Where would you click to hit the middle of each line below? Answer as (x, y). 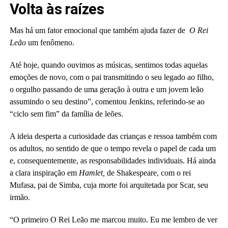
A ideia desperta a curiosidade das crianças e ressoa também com (113, 136)
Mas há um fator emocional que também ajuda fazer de (99, 30)
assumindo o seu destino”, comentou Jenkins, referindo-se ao (107, 102)
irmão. (20, 197)
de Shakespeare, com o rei (149, 173)
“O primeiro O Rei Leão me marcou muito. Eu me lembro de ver (113, 220)
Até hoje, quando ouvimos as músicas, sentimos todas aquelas (108, 65)
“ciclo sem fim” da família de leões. (66, 114)
